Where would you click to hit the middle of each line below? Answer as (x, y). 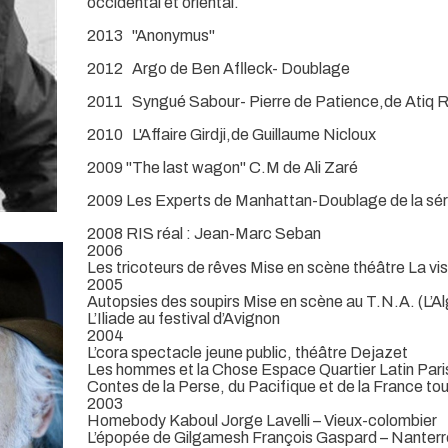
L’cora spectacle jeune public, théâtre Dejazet (247, 352)
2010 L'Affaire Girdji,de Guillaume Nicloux (231, 134)
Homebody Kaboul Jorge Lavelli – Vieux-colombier (262, 420)
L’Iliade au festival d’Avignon (183, 318)
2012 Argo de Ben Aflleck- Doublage (218, 68)
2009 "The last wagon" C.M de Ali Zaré (222, 167)
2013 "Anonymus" (151, 35)
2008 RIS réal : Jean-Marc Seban (204, 233)
